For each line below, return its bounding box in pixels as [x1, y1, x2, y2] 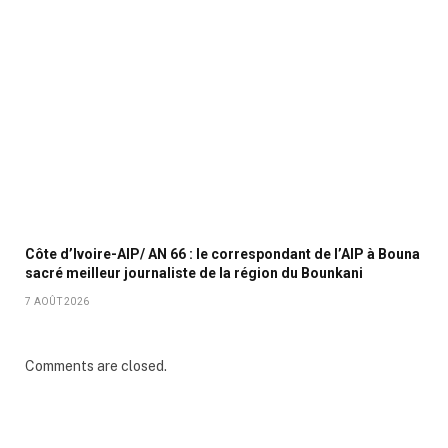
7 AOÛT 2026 [25, 296, 90, 308]
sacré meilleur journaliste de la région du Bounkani [25, 265, 363, 282]
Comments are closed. [25, 358, 167, 375]
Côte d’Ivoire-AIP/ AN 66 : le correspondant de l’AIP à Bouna [25, 246, 420, 263]
